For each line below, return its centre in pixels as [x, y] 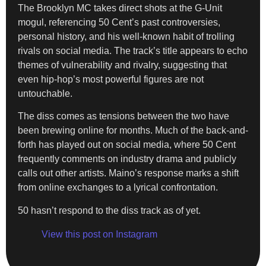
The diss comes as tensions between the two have [123, 116]
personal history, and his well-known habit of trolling [126, 36]
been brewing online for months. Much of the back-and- [133, 131]
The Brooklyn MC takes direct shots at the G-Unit [120, 8]
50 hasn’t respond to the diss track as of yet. [109, 210]
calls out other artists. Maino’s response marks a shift [128, 173]
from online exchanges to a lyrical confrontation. [118, 188]
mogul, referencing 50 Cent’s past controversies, [119, 22]
